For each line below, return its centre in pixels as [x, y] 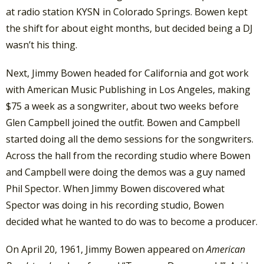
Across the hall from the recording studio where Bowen [128, 155]
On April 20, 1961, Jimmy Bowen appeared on [106, 249]
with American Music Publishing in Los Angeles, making [128, 89]
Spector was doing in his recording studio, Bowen [115, 205]
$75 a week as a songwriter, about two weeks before [122, 106]
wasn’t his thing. [42, 45]
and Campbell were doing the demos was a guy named [126, 172]
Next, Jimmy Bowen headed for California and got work [127, 73]
